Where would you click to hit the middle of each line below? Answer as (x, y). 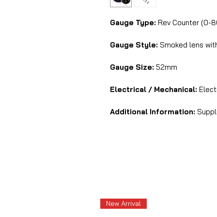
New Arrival (124, 203)
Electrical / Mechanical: (155, 89)
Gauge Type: (133, 23)
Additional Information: (153, 112)
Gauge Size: (132, 67)
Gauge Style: (134, 45)
